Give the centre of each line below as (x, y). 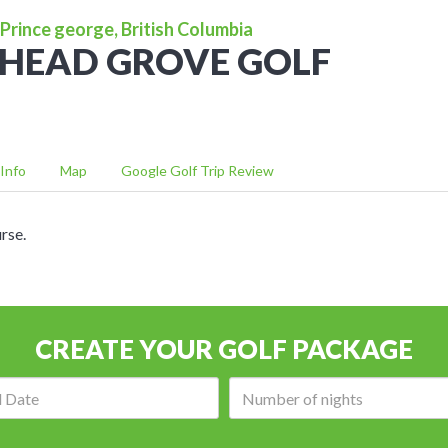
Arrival (105, 387)
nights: (391, 435)
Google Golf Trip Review (197, 170)
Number (397, 387)
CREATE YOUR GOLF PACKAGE (224, 349)
